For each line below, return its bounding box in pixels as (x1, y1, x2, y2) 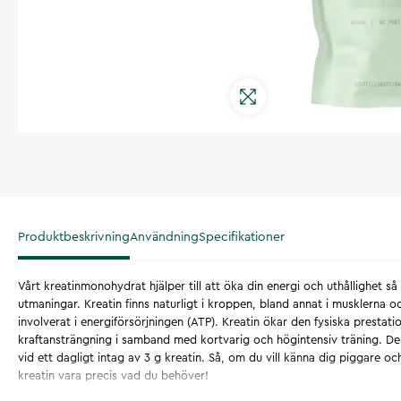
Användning (130, 231, 199, 243)
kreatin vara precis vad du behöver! (18, 370, 209, 381)
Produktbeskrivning (18, 231, 130, 243)
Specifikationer (199, 231, 285, 243)
